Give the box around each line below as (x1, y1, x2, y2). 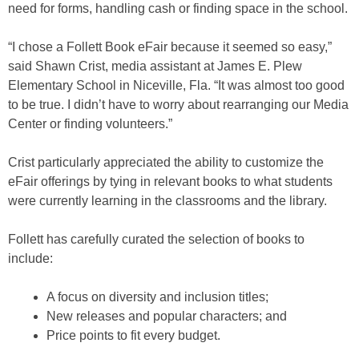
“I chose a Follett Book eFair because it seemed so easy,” (8, 40, 332, 54)
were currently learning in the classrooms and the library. (8, 194, 327, 208)
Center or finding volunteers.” (8, 117, 172, 131)
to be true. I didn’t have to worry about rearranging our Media (8, 98, 349, 112)
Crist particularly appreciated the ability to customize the (8, 155, 324, 170)
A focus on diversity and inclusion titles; (46, 290, 268, 305)
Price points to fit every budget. (46, 329, 220, 343)
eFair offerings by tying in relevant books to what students (8, 175, 333, 189)
